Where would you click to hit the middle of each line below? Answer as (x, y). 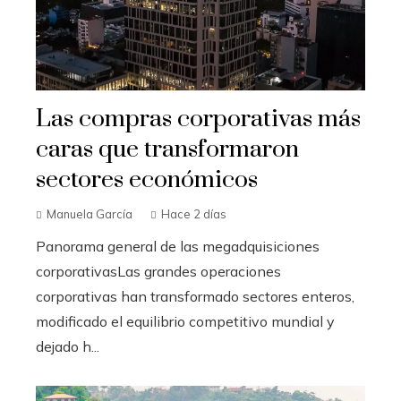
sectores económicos (147, 180)
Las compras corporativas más (198, 119)
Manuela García (90, 214)
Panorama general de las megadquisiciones (178, 247)
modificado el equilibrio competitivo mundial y (185, 322)
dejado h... (68, 347)
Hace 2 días (194, 214)
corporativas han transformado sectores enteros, (195, 297)
